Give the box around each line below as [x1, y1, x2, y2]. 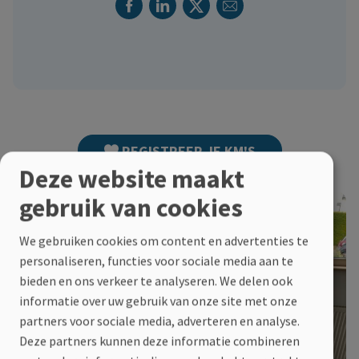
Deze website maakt [19, 163, 244, 196]
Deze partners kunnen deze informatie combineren [19, 333, 300, 349]
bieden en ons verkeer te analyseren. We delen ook [19, 272, 292, 289]
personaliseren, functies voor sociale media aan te [19, 252, 293, 269]
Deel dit [115, 10, 196, 42]
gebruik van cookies [19, 192, 243, 224]
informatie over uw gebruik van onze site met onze [19, 292, 297, 309]
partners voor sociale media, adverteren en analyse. [19, 313, 300, 329]
